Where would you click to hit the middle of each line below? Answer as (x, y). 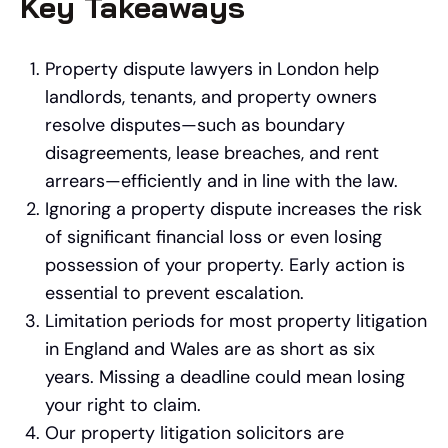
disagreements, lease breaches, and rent (212, 153)
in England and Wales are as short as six (210, 349)
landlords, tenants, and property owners (211, 97)
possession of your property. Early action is (225, 265)
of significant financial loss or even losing (213, 237)
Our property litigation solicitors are (194, 433)
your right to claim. (123, 405)
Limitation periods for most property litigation (236, 321)
